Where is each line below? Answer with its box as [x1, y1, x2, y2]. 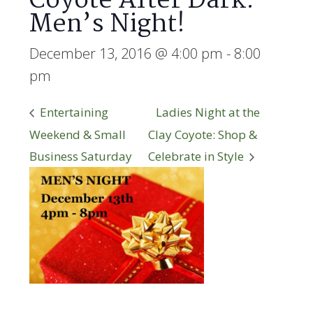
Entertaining [37, 104, 109, 121]
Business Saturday [29, 148, 133, 165]
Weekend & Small [29, 126, 126, 143]
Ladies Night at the [156, 104, 260, 121]
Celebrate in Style [148, 148, 247, 165]
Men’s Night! [29, 5, 186, 45]
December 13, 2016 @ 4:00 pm [29, 44, 224, 63]
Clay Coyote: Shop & [148, 126, 257, 143]
